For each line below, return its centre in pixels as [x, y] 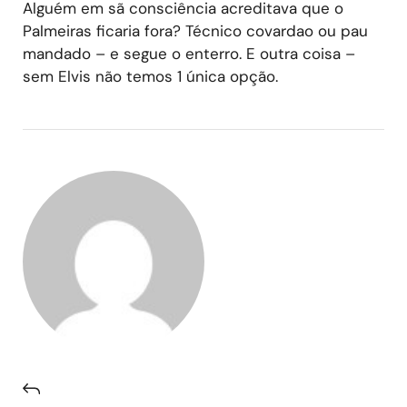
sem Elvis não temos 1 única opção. [150, 76]
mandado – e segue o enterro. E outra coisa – [189, 53]
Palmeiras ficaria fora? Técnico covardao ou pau [195, 30]
